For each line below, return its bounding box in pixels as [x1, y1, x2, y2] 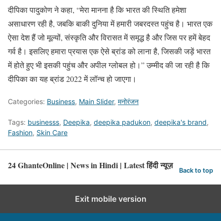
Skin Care [37, 128, 68, 137]
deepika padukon [94, 118, 150, 126]
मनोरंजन [118, 97, 139, 106]
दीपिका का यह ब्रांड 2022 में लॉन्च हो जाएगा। [8, 74, 137, 84]
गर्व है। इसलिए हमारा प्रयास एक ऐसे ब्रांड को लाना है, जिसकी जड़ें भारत [8, 46, 211, 56]
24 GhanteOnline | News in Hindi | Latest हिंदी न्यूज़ [8, 159, 173, 171]
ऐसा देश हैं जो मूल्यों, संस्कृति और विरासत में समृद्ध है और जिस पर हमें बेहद [8, 32, 210, 42]
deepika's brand [154, 118, 207, 126]
